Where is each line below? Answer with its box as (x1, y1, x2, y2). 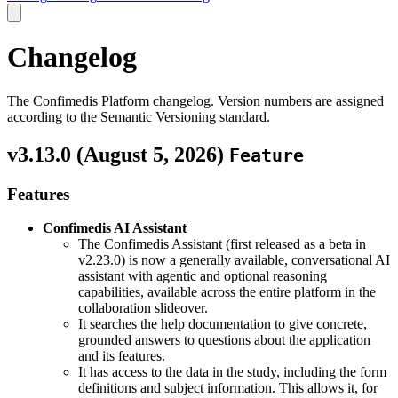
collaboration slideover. (78, 300, 208, 316)
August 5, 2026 (84, 142, 217, 166)
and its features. (78, 348, 165, 364)
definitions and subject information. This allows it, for (78, 380, 378, 396)
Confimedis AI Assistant (43, 220, 187, 236)
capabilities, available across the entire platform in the (78, 284, 376, 300)
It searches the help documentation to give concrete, (78, 316, 367, 332)
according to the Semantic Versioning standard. (7, 108, 270, 124)
